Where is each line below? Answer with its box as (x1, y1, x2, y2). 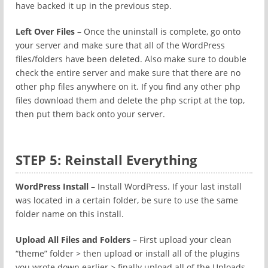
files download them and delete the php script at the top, (16, 95, 245, 106)
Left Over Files (16, 26, 75, 37)
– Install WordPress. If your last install (89, 181, 242, 192)
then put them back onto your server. (16, 108, 165, 120)
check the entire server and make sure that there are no (16, 67, 240, 78)
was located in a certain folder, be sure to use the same (16, 194, 238, 206)
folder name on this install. (16, 208, 124, 220)
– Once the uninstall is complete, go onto (75, 26, 240, 37)
